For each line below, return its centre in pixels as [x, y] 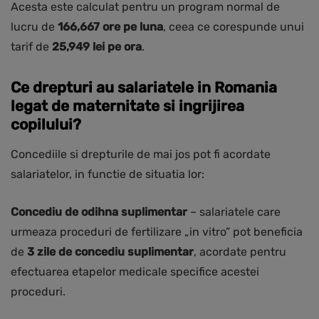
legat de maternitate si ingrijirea [127, 106]
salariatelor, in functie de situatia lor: [108, 174]
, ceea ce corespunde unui [234, 27]
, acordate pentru [240, 252]
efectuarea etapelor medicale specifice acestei [135, 272]
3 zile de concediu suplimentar [110, 252]
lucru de [34, 27]
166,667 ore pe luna [110, 27]
